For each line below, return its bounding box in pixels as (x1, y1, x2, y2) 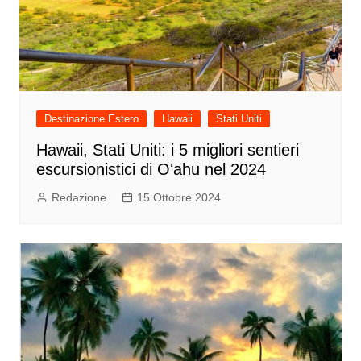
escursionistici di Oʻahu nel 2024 (35, 160, 266, 178)
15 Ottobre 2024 (136, 190, 221, 204)
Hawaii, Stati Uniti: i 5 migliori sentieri (35, 140, 299, 159)
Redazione (51, 190, 106, 204)
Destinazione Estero (44, 112, 139, 125)
